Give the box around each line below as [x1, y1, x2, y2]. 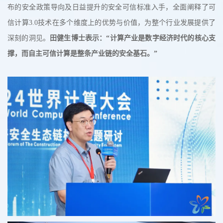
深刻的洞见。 [7, 34, 50, 42]
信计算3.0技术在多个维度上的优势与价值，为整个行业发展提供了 [7, 19, 216, 27]
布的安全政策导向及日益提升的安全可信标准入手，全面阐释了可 [7, 3, 216, 11]
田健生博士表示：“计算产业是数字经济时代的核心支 [50, 34, 216, 42]
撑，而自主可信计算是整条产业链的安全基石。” [7, 50, 157, 58]
